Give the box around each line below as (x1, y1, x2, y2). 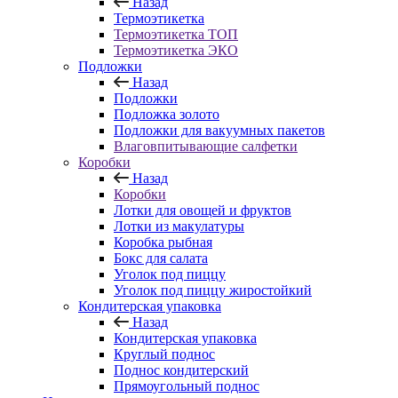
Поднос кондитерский (114, 362, 249, 378)
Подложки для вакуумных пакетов (114, 123, 325, 138)
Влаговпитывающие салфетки (114, 139, 298, 154)
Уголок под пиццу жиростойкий (114, 283, 312, 298)
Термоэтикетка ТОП (114, 27, 238, 42)
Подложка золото (114, 107, 219, 122)
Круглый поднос (114, 346, 215, 362)
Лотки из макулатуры (114, 219, 244, 234)
